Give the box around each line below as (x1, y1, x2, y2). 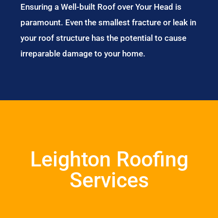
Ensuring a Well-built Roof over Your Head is (20, 2, 182, 12)
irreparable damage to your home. (20, 49, 146, 58)
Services (69, 168, 149, 192)
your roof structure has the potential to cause (20, 33, 187, 43)
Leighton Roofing (30, 147, 188, 171)
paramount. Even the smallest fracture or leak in (20, 18, 197, 27)
